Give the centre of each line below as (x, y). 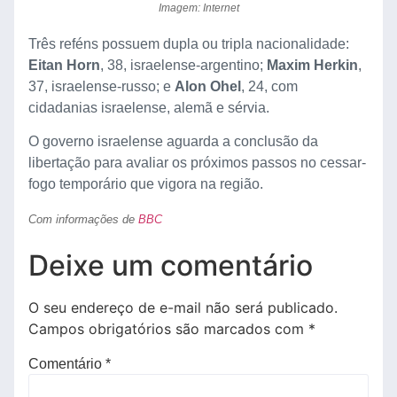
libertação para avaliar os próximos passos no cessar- (197, 163)
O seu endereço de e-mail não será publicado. (183, 308)
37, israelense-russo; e (101, 87)
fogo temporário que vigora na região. (146, 184)
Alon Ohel (208, 87)
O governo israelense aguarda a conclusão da (173, 142)
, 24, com (269, 87)
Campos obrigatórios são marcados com (168, 329)
